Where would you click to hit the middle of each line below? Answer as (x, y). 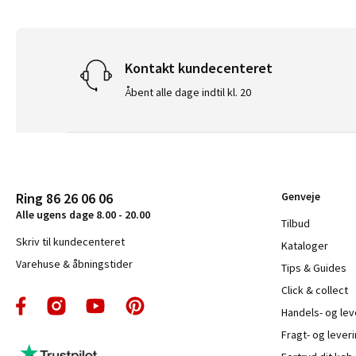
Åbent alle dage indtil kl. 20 (188, 92)
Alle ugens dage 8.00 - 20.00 (83, 214)
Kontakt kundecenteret (199, 68)
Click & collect (315, 290)
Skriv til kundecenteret (70, 241)
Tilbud (296, 223)
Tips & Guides (314, 267)
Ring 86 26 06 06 (64, 198)
